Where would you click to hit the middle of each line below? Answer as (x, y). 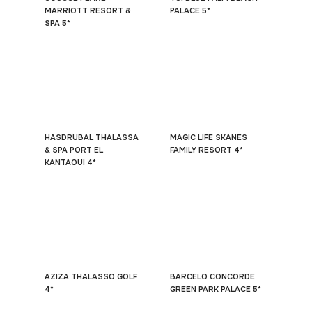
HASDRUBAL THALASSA (92, 137)
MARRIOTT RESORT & (88, 10)
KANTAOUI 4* (70, 162)
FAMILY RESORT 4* (206, 150)
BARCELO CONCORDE (212, 276)
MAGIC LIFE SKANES (209, 137)
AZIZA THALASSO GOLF (91, 276)
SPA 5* (57, 23)
